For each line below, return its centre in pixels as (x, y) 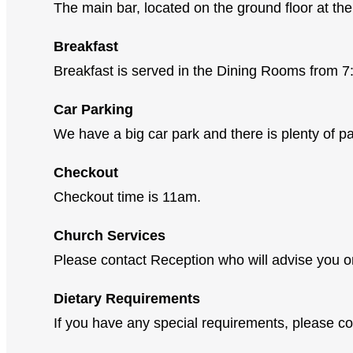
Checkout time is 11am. (127, 197)
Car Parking (93, 109)
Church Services (110, 235)
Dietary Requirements (127, 298)
